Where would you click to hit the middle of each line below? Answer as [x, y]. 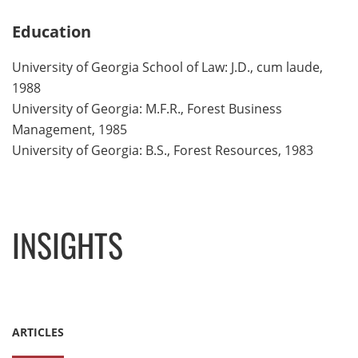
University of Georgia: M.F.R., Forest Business [147, 109]
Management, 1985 [70, 129]
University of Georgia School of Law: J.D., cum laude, [167, 67]
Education [52, 32]
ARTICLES [38, 332]
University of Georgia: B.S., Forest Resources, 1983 [163, 150]
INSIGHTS [68, 251]
